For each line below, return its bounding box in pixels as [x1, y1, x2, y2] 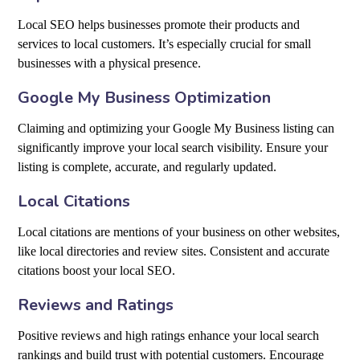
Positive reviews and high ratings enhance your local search [18, 329, 320, 343]
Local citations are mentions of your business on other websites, [18, 225, 341, 239]
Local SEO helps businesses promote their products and [18, 18, 301, 32]
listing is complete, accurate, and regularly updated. [18, 160, 277, 174]
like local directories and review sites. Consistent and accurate [18, 244, 330, 259]
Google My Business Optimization [18, 87, 272, 109]
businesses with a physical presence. [18, 56, 202, 71]
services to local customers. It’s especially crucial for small [18, 37, 312, 51]
